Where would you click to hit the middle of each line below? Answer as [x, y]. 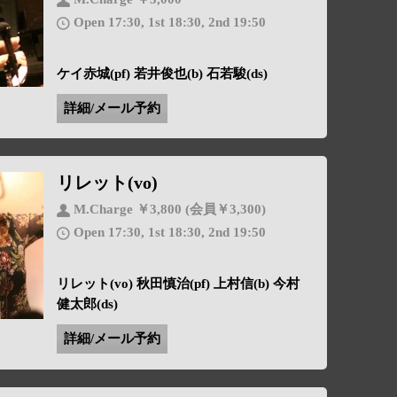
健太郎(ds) [87, 304]
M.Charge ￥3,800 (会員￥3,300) [174, 209]
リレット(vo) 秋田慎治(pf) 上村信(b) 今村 [178, 284]
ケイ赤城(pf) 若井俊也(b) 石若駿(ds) [162, 73]
